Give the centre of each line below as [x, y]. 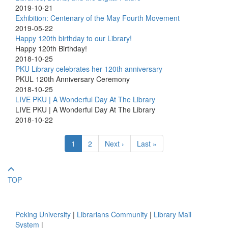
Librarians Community [112, 215]
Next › [115, 144]
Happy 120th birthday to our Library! [74, 38]
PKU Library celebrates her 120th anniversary [89, 69]
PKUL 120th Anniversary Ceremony [73, 79]
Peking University [43, 215]
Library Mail [173, 215]
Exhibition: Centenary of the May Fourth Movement [97, 18]
